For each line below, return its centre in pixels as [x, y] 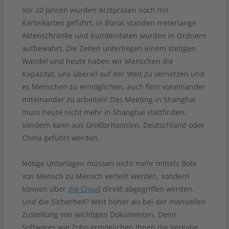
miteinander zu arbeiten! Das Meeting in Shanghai [109, 99]
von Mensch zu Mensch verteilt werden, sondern [106, 176]
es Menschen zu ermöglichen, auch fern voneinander [113, 86]
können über [45, 189]
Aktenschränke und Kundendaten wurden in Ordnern [114, 35]
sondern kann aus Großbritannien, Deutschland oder [113, 125]
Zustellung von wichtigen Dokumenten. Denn [99, 214]
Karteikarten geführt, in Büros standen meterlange [109, 22]
